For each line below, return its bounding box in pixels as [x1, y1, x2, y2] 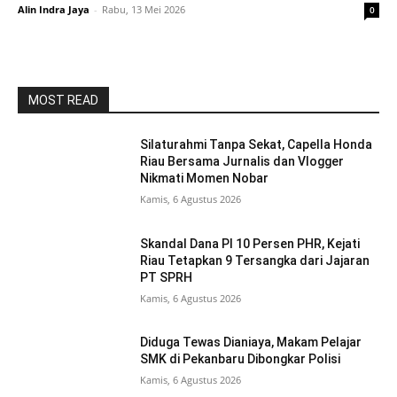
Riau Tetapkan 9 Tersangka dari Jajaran [140, 253, 370, 268]
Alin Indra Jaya [18, 3, 90, 16]
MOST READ [28, 93, 98, 107]
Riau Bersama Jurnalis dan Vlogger [140, 154, 345, 168]
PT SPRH [140, 269, 193, 284]
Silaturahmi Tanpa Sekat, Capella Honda [140, 137, 373, 152]
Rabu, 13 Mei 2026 [102, 3, 185, 16]
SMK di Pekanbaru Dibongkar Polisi [140, 352, 341, 367]
